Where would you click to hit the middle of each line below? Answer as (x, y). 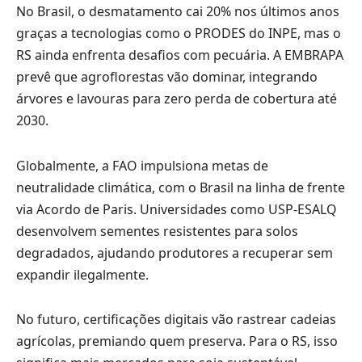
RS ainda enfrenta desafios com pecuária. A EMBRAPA (180, 55)
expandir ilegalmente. (82, 274)
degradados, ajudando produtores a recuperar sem (175, 253)
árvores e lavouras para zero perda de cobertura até (177, 98)
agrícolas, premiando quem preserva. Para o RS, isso (177, 341)
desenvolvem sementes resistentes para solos (157, 231)
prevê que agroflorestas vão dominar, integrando (167, 76)
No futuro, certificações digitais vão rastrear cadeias (176, 320)
